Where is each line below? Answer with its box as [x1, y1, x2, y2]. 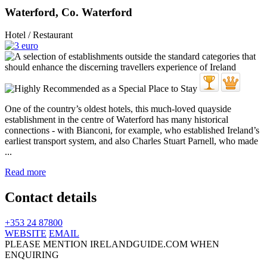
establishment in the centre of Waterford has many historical [5, 114, 228, 125]
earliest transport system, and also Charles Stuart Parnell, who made [5, 136, 258, 147]
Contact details [5, 190, 97, 206]
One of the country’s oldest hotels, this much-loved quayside [5, 104, 231, 114]
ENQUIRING [5, 250, 59, 260]
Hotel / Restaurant [5, 30, 73, 41]
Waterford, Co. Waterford [5, 5, 132, 18]
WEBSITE [5, 228, 46, 239]
